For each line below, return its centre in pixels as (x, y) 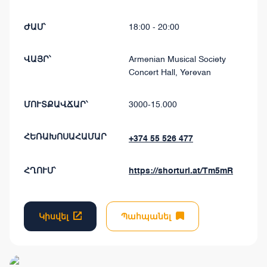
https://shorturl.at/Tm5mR (181, 171)
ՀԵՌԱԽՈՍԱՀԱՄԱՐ (65, 137)
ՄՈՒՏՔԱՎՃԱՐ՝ (56, 105)
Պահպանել (146, 217)
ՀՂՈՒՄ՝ (40, 171)
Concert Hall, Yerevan (170, 73)
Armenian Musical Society (177, 60)
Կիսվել (54, 217)
